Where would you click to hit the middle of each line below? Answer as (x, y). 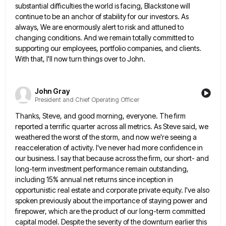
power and (190, 200)
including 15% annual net (54, 179)
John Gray (52, 91)
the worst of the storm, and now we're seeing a (124, 137)
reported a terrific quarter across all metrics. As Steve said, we (112, 126)
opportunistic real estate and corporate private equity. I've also (112, 190)
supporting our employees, (57, 48)
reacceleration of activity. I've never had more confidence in (109, 147)
